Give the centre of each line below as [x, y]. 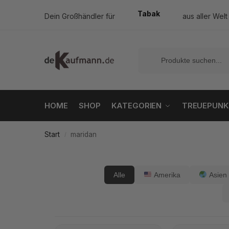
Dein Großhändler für [80, 16]
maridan [84, 134]
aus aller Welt [205, 16]
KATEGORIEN [137, 106]
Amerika [166, 175]
